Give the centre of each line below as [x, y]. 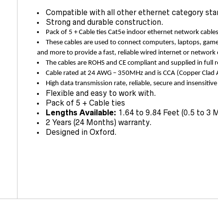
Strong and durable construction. [105, 22]
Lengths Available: [81, 113]
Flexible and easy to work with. [101, 93]
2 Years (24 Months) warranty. [99, 123]
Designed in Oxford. [81, 132]
